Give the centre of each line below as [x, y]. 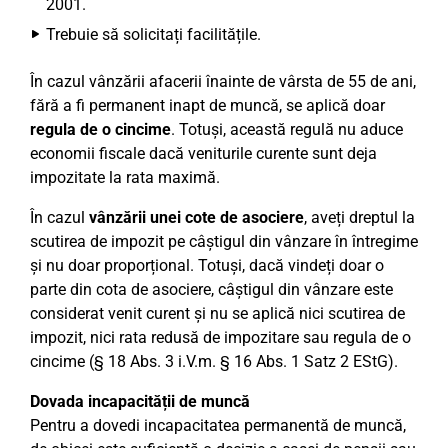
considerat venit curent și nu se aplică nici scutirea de [217, 313]
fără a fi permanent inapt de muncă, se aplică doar [207, 105]
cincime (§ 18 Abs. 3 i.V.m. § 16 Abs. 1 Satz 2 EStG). [214, 361]
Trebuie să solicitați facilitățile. [153, 34]
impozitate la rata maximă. [125, 177]
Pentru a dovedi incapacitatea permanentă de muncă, [218, 425]
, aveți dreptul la [359, 217]
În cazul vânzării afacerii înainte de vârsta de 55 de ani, [223, 81]
